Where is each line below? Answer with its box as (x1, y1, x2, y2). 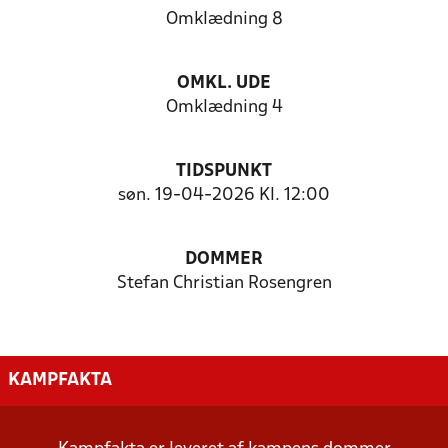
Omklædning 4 (165, 99, 283, 116)
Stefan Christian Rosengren (116, 275, 332, 292)
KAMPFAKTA (8, 371, 112, 389)
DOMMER (185, 251, 263, 268)
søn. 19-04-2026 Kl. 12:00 (118, 187, 330, 204)
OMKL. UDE (177, 75, 271, 92)
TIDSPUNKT (176, 163, 272, 180)
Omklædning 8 (165, 11, 283, 28)
